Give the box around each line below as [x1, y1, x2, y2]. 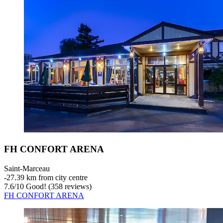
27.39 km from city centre [6, 173, 88, 182]
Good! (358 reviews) [24, 182, 92, 191]
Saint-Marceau [4, 164, 50, 173]
